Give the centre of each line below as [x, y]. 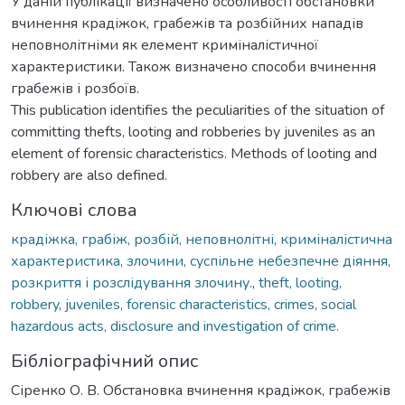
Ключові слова [74, 210]
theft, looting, [300, 283]
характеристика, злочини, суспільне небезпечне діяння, [201, 261]
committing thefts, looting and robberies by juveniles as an [193, 132]
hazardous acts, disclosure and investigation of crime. [175, 326]
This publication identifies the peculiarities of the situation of [198, 110]
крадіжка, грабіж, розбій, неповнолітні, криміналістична [202, 239]
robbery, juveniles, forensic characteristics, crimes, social [184, 304]
